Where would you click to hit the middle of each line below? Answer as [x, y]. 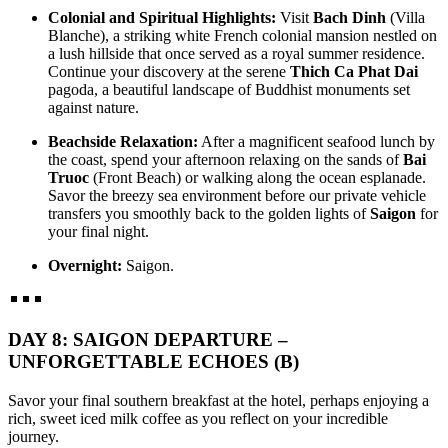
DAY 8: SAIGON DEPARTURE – [148, 340]
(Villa [405, 17]
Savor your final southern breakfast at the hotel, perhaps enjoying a [218, 400]
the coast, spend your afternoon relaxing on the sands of [225, 159]
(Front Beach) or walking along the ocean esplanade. [257, 177]
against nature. [93, 107]
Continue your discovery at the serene [169, 71]
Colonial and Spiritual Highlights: [162, 17]
